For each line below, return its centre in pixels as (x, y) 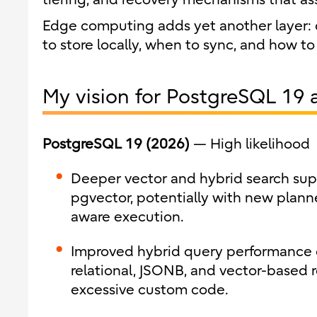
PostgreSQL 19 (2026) (116, 144)
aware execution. (127, 217)
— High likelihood (250, 144)
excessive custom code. (150, 290)
